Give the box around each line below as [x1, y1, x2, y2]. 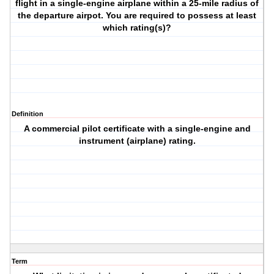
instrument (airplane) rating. [78, 136, 196, 146]
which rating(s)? [103, 23, 172, 33]
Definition [12, 110, 43, 118]
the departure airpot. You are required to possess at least [18, 10, 257, 21]
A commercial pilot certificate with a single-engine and [23, 124, 251, 134]
